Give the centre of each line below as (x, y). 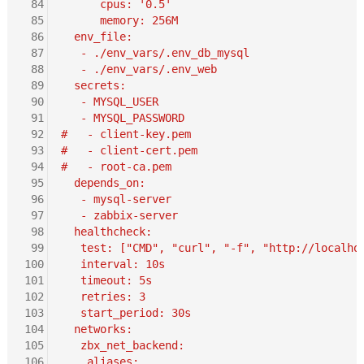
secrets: (93, 85)
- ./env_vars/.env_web (139, 69)
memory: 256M (119, 20)
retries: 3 (103, 296)
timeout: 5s (106, 280)
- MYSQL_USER (109, 101)
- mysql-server (116, 199)
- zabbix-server (119, 215)
